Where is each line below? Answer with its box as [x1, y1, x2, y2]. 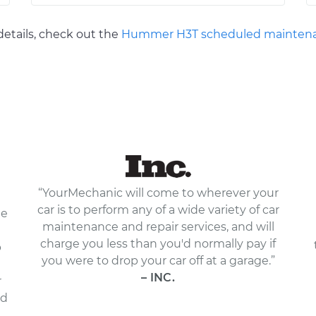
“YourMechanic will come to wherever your [37, 186, 279, 200]
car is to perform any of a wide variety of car [37, 203, 279, 217]
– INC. [141, 271, 175, 284]
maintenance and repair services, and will [42, 220, 274, 233]
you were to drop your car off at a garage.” [41, 254, 275, 267]
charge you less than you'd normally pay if [40, 237, 276, 250]
